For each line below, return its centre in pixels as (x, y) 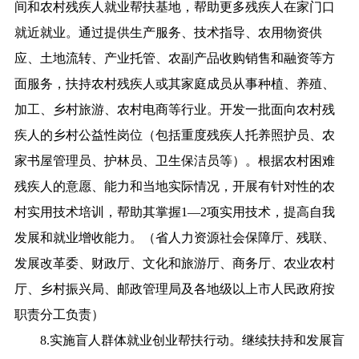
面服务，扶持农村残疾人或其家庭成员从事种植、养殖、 (174, 83)
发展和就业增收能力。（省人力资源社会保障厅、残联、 (174, 237)
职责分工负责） (59, 314)
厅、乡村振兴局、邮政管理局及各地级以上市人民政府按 (174, 288)
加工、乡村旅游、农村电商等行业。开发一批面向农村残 (174, 109)
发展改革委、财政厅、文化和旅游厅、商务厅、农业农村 (174, 263)
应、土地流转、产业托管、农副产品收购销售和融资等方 (174, 58)
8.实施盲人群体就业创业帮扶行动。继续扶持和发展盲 (179, 340)
